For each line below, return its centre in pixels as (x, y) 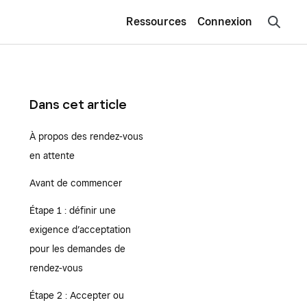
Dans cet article (78, 104)
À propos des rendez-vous (86, 136)
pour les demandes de (77, 249)
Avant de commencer (75, 183)
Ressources (156, 22)
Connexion (225, 22)
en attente (52, 156)
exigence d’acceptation (80, 230)
